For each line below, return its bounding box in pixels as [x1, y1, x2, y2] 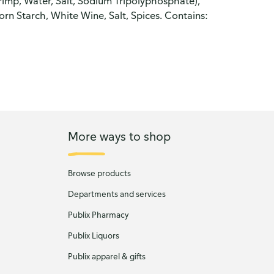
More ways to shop [67, 128, 171, 144]
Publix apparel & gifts [67, 251, 146, 262]
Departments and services [67, 188, 166, 199]
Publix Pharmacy [67, 209, 128, 220]
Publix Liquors [67, 230, 119, 241]
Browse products [67, 168, 131, 179]
